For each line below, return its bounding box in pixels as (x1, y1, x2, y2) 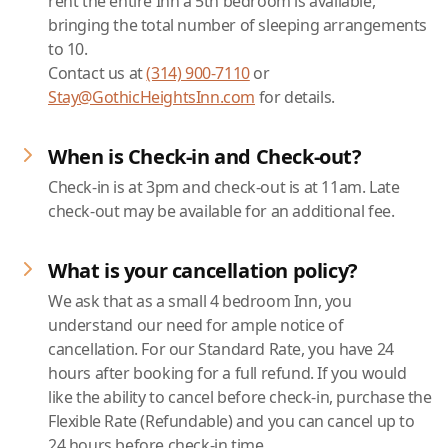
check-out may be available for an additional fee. (48, 200, 395, 222)
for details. (255, 86, 335, 108)
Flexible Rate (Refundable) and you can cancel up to (48, 410, 415, 432)
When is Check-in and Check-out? (48, 143, 362, 170)
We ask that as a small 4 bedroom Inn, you (48, 290, 352, 312)
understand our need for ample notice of (48, 314, 344, 336)
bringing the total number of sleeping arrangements (48, 14, 428, 36)
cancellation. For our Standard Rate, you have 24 (48, 338, 394, 360)
